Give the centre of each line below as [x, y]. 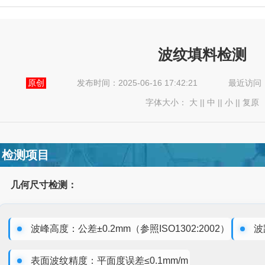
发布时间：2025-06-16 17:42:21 [137, 83]
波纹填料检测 [202, 54]
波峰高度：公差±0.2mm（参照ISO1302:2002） [130, 228]
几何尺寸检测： [44, 185]
